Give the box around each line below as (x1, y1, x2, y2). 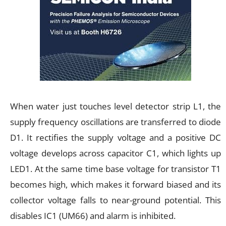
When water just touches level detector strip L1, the (10, 100, 221, 112)
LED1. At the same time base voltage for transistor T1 (10, 162, 221, 175)
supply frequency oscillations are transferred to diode (10, 116, 221, 128)
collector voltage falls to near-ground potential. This (10, 194, 221, 206)
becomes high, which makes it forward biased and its (10, 178, 221, 190)
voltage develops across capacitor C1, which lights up (10, 147, 221, 159)
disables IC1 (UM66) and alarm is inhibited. (10, 209, 176, 221)
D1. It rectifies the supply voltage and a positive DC (10, 131, 221, 143)
